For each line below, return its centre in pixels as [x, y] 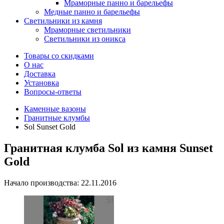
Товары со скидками [59, 56]
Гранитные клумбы [57, 118]
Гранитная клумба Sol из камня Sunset [108, 148]
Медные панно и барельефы [92, 12]
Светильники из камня [63, 21]
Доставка [40, 74]
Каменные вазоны [55, 109]
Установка [41, 83]
